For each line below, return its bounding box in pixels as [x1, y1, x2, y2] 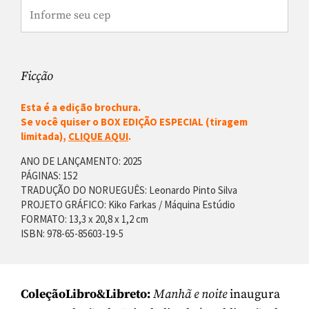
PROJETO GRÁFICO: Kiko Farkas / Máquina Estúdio [21, 197, 235, 211]
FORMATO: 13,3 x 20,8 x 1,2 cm [21, 212, 148, 226]
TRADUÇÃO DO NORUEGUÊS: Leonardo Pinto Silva [21, 183, 237, 197]
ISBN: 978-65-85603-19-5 [21, 226, 123, 240]
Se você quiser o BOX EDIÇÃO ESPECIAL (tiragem [21, 115, 248, 129]
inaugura [227, 286, 280, 303]
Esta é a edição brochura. [21, 101, 141, 114]
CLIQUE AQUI [68, 130, 128, 143]
